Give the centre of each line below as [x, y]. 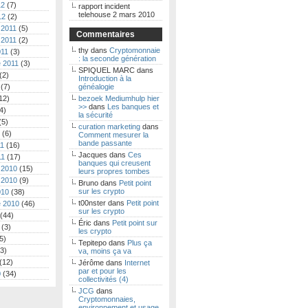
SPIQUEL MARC [107, 70]
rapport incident [104, 6]
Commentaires [106, 34]
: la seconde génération [117, 58]
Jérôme [91, 263]
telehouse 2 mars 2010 [117, 14]
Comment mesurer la [113, 135]
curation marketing [109, 126]
